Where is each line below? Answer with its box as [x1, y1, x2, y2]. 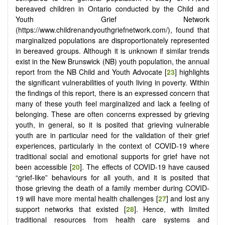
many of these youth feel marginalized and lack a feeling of [16, 98, 209, 108]
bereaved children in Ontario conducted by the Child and [16, 3, 209, 14]
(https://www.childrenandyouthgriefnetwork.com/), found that [16, 24, 209, 35]
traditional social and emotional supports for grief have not [16, 151, 209, 161]
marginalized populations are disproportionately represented [16, 35, 209, 45]
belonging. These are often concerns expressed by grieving [16, 108, 209, 119]
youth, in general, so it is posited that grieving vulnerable [16, 119, 209, 130]
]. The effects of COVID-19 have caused [80, 161, 209, 172]
